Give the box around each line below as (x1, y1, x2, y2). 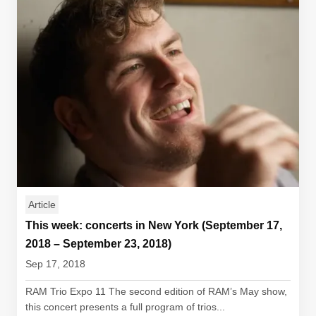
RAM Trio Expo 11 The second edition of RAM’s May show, (25, 286, 287, 297)
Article (28, 199, 56, 210)
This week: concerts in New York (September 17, (25, 219, 282, 231)
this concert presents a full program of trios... (25, 301, 225, 312)
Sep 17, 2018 (25, 258, 85, 269)
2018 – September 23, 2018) (25, 238, 171, 250)
